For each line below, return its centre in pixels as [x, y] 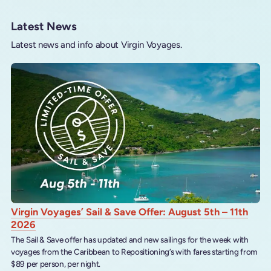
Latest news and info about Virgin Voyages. [96, 45]
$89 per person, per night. [56, 263]
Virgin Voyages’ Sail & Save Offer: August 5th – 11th [129, 211]
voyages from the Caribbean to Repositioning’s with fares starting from [135, 251]
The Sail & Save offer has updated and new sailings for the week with [130, 239]
